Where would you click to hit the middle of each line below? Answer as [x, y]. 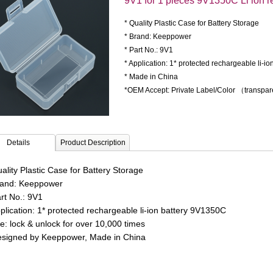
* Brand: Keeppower [158, 37]
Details [18, 143]
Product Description [93, 143]
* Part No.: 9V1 [149, 50]
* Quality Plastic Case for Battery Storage [192, 23]
